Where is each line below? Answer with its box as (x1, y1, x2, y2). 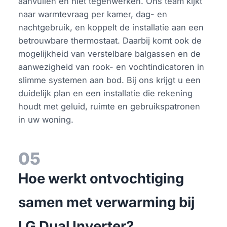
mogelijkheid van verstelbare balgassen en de (18, 48, 201, 59)
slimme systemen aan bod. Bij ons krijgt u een (18, 74, 201, 85)
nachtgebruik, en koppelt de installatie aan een (18, 22, 204, 32)
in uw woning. (18, 114, 74, 125)
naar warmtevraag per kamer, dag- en (18, 9, 168, 19)
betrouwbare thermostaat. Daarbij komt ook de (18, 35, 202, 46)
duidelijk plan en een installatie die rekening (18, 88, 193, 98)
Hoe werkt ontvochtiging (18, 170, 184, 187)
